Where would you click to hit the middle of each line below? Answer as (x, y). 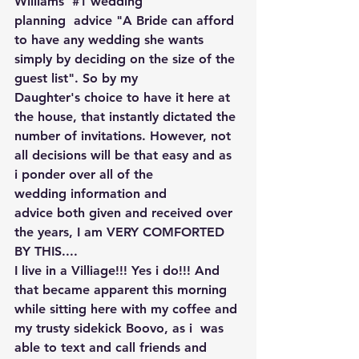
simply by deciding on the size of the (127, 58)
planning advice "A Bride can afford (126, 20)
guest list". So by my (78, 78)
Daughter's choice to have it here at (124, 97)
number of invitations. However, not (125, 135)
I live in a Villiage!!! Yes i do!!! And (119, 270)
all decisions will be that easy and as (125, 155)
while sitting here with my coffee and (128, 309)
